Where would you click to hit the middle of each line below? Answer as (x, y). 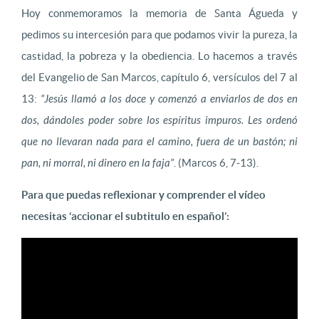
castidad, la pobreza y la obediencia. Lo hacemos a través (159, 56)
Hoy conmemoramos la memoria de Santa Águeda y (159, 13)
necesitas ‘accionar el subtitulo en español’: (125, 216)
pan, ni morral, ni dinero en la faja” (98, 163)
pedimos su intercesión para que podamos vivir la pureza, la (159, 35)
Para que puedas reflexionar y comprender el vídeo (143, 195)
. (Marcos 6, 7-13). (216, 163)
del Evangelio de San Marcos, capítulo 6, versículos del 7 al (159, 77)
